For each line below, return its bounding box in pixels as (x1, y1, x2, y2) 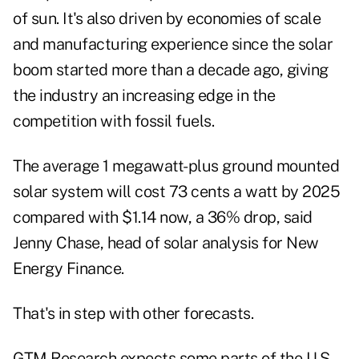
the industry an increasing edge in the (13, 86, 275, 106)
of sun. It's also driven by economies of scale (13, 9, 321, 29)
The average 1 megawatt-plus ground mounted (13, 156, 339, 176)
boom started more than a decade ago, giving (13, 60, 329, 80)
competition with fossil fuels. (13, 111, 214, 131)
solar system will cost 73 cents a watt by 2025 (13, 182, 340, 202)
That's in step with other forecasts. (13, 304, 257, 324)
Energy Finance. (13, 259, 124, 279)
